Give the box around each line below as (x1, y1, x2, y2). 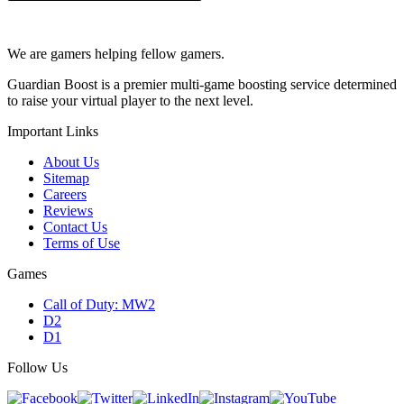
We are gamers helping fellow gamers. (7, 46, 225, 62)
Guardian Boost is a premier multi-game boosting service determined (7, 77, 397, 93)
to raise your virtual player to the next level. (7, 93, 253, 109)
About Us (43, 154, 99, 170)
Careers (43, 187, 87, 203)
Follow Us (7, 360, 68, 376)
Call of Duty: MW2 (43, 297, 155, 313)
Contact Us (43, 219, 107, 235)
